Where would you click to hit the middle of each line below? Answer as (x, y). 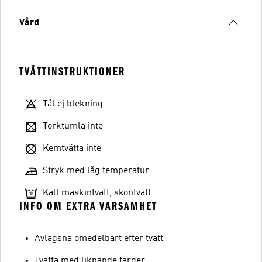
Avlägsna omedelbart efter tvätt (99, 238)
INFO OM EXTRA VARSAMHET (88, 206)
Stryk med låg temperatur (96, 170)
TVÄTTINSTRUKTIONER (72, 71)
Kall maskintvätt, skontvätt (97, 193)
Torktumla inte (73, 126)
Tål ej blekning (73, 104)
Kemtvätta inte (72, 148)
